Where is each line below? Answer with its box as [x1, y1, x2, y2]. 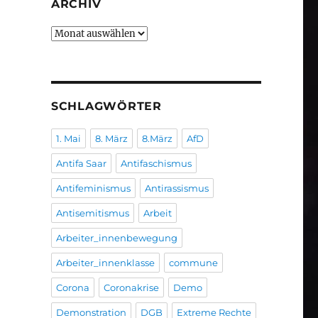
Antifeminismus [55, 182, 131, 194]
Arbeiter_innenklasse [55, 257, 155, 269]
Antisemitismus [55, 207, 129, 219]
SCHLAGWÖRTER [50, 99, 162, 114]
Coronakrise [103, 282, 159, 294]
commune [168, 257, 218, 269]
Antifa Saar [55, 158, 106, 170]
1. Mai [55, 133, 81, 145]
